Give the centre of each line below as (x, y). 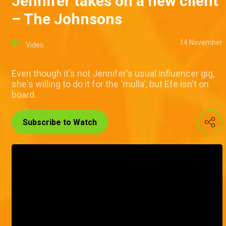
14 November (201, 43)
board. (24, 95)
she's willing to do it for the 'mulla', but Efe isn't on (110, 84)
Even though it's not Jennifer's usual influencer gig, (113, 74)
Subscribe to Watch (60, 123)
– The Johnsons (67, 19)
